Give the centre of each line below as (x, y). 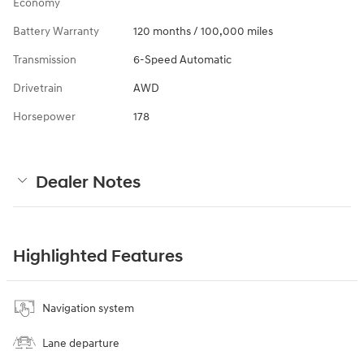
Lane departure (81, 344)
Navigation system (88, 309)
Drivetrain (38, 89)
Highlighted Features (98, 257)
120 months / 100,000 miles (203, 32)
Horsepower (44, 117)
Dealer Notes (88, 183)
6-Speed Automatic (182, 60)
